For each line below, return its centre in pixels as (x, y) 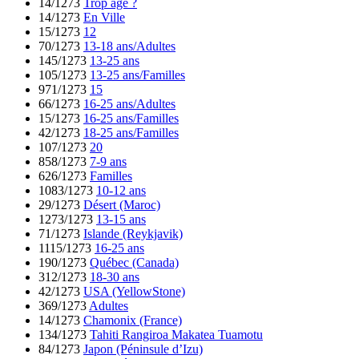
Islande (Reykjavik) (133, 233)
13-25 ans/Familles (137, 75)
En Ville (104, 17)
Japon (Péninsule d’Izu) (143, 349)
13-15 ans (121, 219)
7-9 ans (108, 161)
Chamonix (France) (133, 320)
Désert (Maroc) (122, 204)
